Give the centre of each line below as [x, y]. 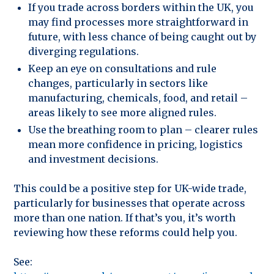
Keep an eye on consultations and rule [122, 68]
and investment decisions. [93, 159]
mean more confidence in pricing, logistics [135, 144]
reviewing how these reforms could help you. [125, 232]
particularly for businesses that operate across [129, 203]
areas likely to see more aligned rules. [122, 112]
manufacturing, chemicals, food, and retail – [138, 98]
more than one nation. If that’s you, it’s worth [124, 217]
